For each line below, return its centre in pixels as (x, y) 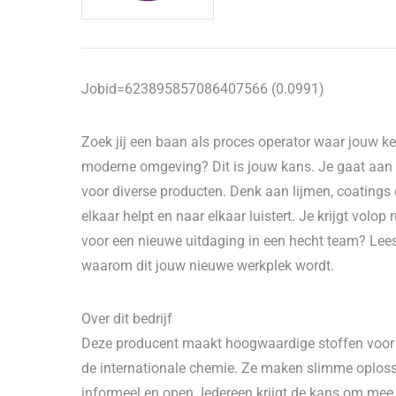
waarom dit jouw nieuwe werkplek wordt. (208, 266)
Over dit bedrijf (127, 319)
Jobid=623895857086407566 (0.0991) (203, 89)
